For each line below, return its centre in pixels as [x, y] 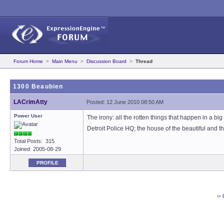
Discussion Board [106, 61]
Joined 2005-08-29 [37, 149]
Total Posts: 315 [34, 141]
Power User [28, 116]
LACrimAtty [30, 102]
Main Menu [65, 61]
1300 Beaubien [38, 86]
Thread [144, 61]
